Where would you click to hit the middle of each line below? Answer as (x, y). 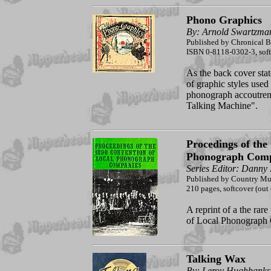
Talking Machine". (222, 106)
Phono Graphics (224, 20)
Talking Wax (216, 259)
